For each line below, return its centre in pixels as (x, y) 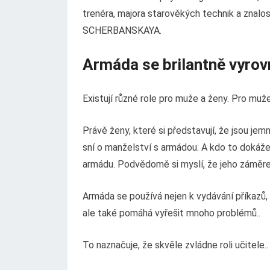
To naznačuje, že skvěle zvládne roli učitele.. (175, 245)
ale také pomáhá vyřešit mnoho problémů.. (171, 213)
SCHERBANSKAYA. (122, 30)
